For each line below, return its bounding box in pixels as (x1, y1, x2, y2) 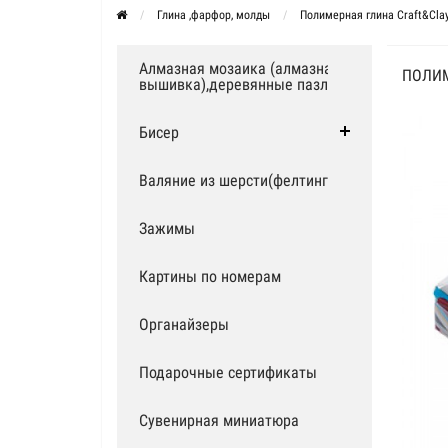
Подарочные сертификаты (139, 363, 317, 382)
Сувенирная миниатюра (139, 411, 299, 430)
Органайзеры (139, 315, 229, 334)
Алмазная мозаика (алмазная (139, 59, 340, 78)
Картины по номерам (139, 267, 281, 286)
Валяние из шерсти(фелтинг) (139, 171, 333, 190)
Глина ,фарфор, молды (157, 8, 270, 22)
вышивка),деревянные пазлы (139, 75, 339, 94)
